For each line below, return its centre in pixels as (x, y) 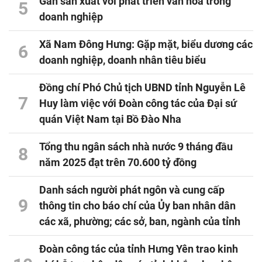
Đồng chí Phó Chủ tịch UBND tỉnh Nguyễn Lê (142, 88)
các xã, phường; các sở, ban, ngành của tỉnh (140, 222)
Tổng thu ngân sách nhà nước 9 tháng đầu (136, 147)
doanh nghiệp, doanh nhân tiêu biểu (123, 60)
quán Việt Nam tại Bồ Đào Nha (110, 119)
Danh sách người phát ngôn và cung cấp (132, 190)
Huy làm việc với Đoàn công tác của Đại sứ (138, 104)
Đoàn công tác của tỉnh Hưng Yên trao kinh (139, 249)
